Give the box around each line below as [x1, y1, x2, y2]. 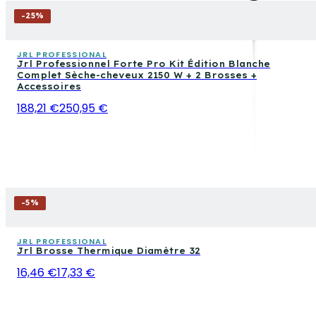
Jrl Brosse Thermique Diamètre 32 [17, 245, 200, 256]
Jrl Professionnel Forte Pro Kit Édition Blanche [17, 58, 270, 69]
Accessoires [17, 80, 81, 92]
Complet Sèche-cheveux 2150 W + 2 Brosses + [17, 69, 257, 80]
